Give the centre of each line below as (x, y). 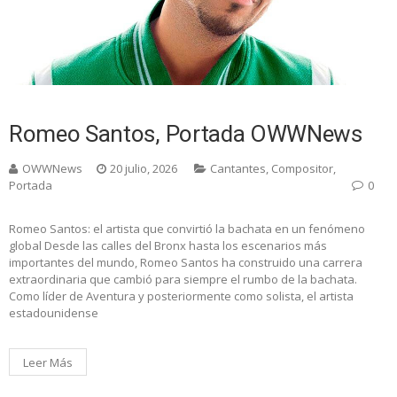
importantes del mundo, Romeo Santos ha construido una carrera (186, 263)
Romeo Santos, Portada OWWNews (186, 134)
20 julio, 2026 (144, 169)
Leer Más (48, 363)
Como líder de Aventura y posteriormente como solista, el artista (181, 296)
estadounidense (54, 313)
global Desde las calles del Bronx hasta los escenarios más (168, 246)
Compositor (302, 169)
